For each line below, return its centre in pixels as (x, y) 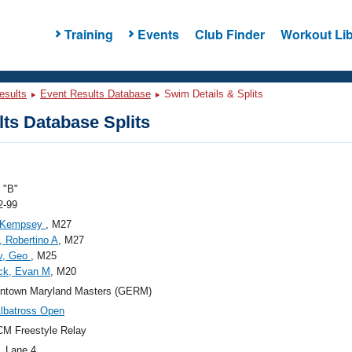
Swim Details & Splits (212, 94)
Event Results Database (95, 94)
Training (88, 34)
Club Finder (229, 34)
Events (158, 34)
